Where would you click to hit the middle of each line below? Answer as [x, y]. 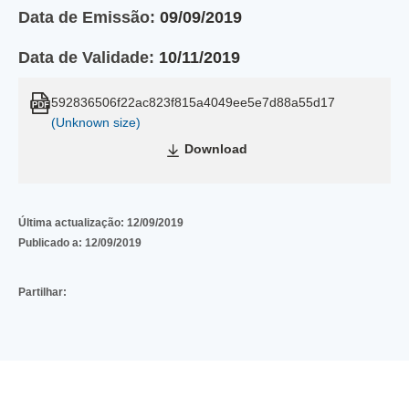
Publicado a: [52, 243]
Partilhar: [42, 292]
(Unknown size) [96, 122]
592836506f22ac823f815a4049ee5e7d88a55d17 [193, 102]
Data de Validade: [86, 58]
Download [215, 149]
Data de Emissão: [87, 17]
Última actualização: [73, 223]
